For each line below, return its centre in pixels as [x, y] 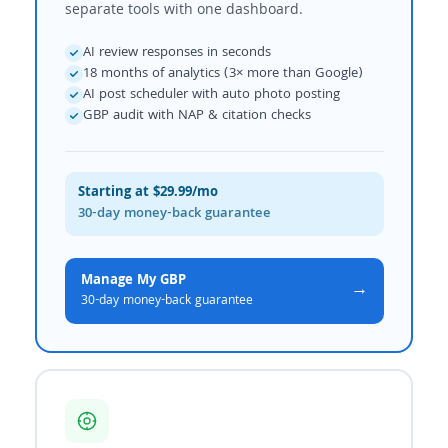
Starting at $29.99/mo [147, 192]
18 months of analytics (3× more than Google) [222, 73]
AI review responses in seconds [176, 52]
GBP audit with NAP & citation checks [196, 115]
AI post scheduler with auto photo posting [211, 94]
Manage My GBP [133, 280]
